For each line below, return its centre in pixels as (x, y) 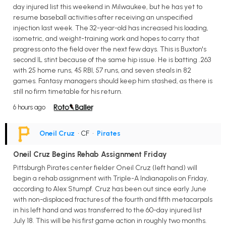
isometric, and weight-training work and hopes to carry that (106, 38)
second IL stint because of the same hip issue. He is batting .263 (112, 60)
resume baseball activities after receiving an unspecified (103, 17)
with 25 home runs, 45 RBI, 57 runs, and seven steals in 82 (102, 70)
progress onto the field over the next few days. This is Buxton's (110, 49)
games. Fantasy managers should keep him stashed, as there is (113, 81)
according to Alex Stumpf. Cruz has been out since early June (110, 189)
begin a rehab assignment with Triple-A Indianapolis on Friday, (111, 178)
